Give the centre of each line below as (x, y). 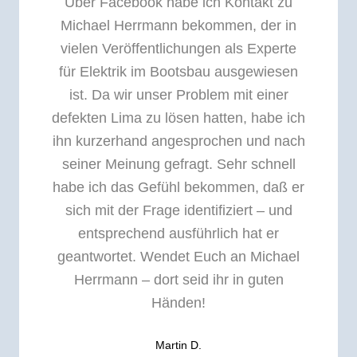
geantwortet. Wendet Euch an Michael (178, 257)
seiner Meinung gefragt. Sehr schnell (178, 165)
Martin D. (178, 345)
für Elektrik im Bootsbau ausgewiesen (178, 72)
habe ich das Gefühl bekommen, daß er (178, 188)
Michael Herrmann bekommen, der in (178, 26)
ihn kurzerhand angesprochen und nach (178, 141)
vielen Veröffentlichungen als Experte (178, 49)
